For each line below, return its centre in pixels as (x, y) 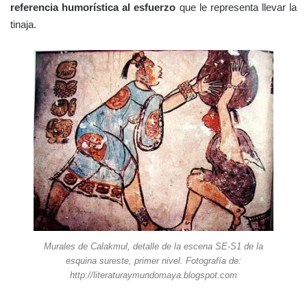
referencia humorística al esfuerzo (93, 8)
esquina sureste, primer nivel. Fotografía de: (153, 261)
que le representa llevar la (236, 8)
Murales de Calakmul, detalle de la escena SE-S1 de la (153, 247)
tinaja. (23, 25)
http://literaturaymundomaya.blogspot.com (153, 275)
